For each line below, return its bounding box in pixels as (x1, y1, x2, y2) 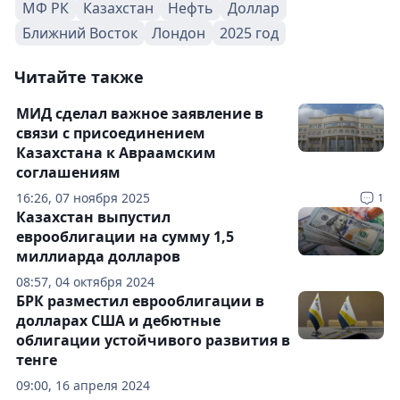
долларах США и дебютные (16, 311, 221, 330)
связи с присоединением (16, 123, 205, 143)
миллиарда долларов (16, 246, 180, 266)
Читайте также (14, 66, 144, 87)
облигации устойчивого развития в (16, 330, 290, 350)
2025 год (220, 23, 279, 43)
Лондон (152, 23, 205, 43)
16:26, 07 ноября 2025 (16, 189, 150, 206)
